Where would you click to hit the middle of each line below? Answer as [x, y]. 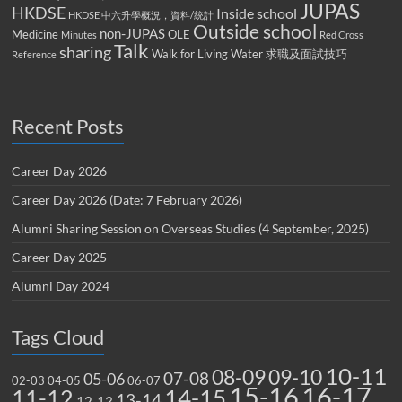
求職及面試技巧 [307, 54]
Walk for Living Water [208, 54]
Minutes [79, 35]
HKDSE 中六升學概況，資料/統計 [141, 15]
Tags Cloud [58, 337]
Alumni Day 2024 [61, 286]
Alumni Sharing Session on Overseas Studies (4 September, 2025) [191, 229]
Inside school [257, 13]
